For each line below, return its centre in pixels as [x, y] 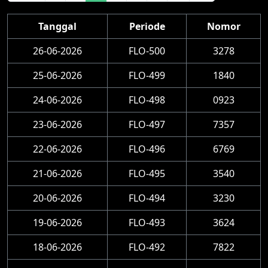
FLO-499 [147, 75]
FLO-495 [147, 173]
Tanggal [57, 26]
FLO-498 [147, 100]
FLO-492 [147, 247]
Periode [147, 26]
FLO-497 [147, 124]
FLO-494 [147, 198]
